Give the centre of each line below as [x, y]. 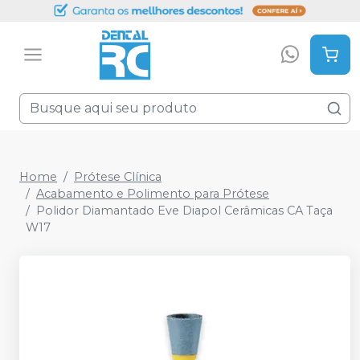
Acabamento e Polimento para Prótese [153, 194]
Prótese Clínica [118, 177]
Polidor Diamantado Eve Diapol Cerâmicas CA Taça [184, 211]
